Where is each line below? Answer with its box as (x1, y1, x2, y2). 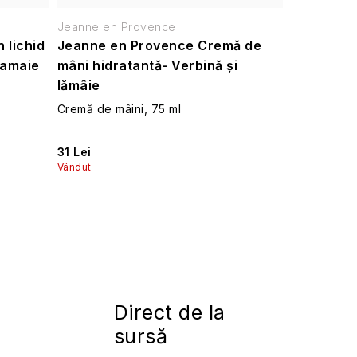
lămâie (57, 77, 100, 94)
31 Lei (57, 144, 92, 159)
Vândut (57, 161, 92, 173)
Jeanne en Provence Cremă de (57, 37, 262, 54)
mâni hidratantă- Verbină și (57, 57, 238, 74)
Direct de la (113, 300, 226, 325)
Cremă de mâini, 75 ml (57, 102, 182, 116)
